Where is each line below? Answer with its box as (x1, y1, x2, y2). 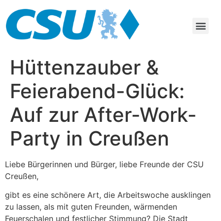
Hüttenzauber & (10, 55, 159, 79)
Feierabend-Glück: (10, 78, 184, 103)
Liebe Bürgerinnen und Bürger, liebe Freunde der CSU (5, 159, 204, 169)
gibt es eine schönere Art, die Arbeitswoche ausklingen (5, 190, 211, 200)
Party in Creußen (10, 126, 169, 150)
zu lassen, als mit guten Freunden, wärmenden (5, 202, 177, 212)
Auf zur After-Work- (10, 102, 197, 127)
